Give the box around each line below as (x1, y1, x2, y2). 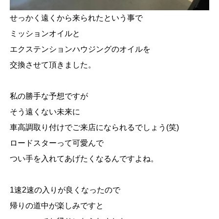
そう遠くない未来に (10, 107, 80, 116)
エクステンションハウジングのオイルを (10, 44, 151, 53)
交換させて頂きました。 (10, 60, 96, 69)
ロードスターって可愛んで (10, 138, 104, 147)
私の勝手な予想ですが (10, 91, 88, 100)
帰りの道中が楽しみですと (10, 201, 104, 210)
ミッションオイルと (10, 29, 80, 38)
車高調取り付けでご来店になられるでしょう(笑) (10, 123, 179, 131)
